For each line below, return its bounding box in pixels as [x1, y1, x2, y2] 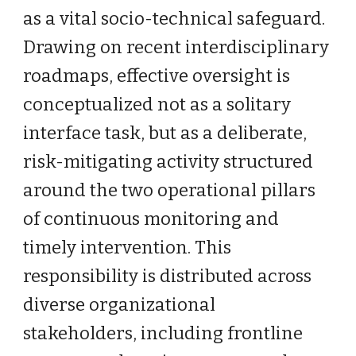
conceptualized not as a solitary [23, 94, 292, 115]
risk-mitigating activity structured [23, 151, 314, 172]
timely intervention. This [23, 237, 232, 258]
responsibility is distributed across [23, 265, 312, 287]
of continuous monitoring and [23, 208, 280, 230]
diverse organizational [23, 294, 216, 315]
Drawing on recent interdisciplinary [23, 37, 330, 58]
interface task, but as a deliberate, [23, 122, 308, 144]
